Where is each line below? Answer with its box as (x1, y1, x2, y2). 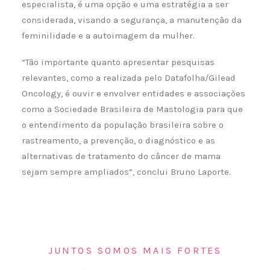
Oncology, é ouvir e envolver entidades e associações (22, 88, 245, 99)
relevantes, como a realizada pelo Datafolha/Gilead (22, 72, 236, 83)
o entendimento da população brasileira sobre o (22, 119, 224, 130)
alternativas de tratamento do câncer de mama (22, 151, 221, 162)
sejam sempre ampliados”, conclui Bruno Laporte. (22, 166, 231, 177)
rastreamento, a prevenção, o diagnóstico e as (22, 135, 215, 146)
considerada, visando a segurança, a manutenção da (22, 14, 242, 25)
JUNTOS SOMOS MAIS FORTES (48, 245, 222, 256)
